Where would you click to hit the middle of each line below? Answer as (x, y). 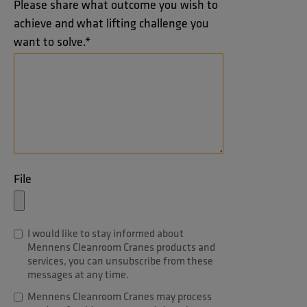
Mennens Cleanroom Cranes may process (120, 296)
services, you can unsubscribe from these (120, 260)
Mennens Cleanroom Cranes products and (121, 247)
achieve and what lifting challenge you (111, 23)
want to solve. (49, 41)
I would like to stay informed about (106, 233)
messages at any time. (78, 274)
